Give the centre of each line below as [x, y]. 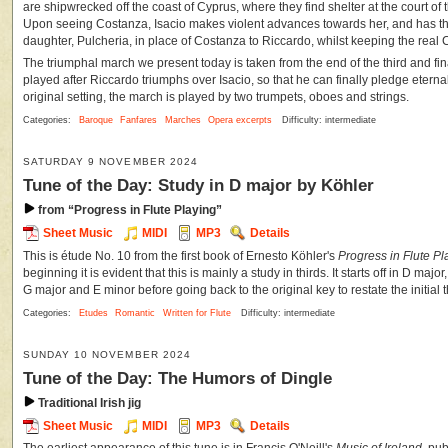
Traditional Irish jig [88, 402]
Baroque [95, 120]
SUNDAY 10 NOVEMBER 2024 [107, 354]
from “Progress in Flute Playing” [128, 210]
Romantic [135, 312]
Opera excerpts [240, 120]
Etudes [93, 312]
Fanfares [139, 120]
